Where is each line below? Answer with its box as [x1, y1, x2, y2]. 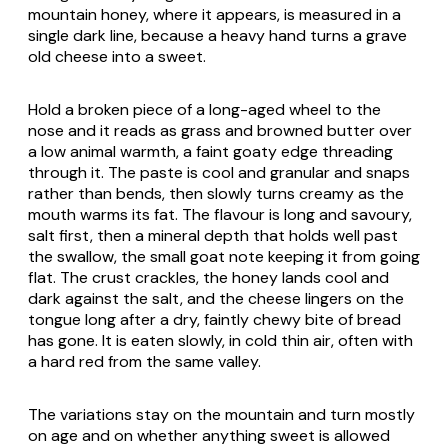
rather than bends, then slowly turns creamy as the [28, 183, 404, 205]
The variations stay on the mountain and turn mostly [28, 404, 415, 426]
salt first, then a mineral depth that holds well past [28, 225, 398, 247]
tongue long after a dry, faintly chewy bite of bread [28, 309, 401, 331]
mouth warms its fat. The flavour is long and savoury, [28, 204, 412, 226]
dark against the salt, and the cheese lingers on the [28, 288, 404, 310]
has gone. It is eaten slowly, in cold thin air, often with [28, 330, 413, 352]
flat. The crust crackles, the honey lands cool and [28, 267, 389, 289]
